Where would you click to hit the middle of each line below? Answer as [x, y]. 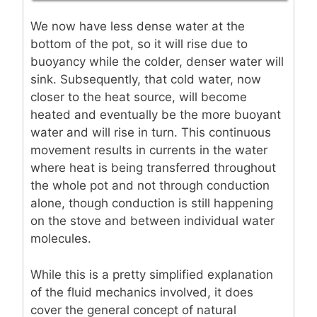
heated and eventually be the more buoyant [156, 115]
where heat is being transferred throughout [153, 168]
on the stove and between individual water [152, 221]
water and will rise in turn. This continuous [151, 133]
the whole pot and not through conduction [150, 186]
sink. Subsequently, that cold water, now [146, 80]
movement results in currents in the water [149, 150]
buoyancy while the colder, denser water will [157, 62]
